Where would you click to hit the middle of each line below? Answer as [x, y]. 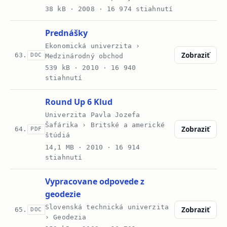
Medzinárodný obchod [84, 56]
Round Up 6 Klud [79, 102]
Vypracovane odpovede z [95, 181]
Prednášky [67, 33]
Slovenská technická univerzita [107, 207]
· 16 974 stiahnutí [134, 9]
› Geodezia [66, 217]
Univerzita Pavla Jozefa [93, 115]
